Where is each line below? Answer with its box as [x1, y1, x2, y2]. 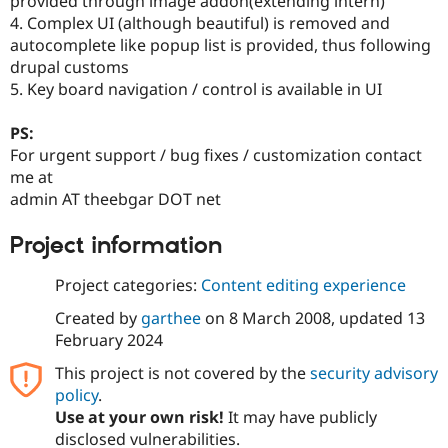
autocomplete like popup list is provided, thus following [10, 34, 431, 57]
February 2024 [54, 328, 163, 351]
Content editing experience [200, 273, 406, 296]
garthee [140, 306, 201, 329]
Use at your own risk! [54, 405, 224, 428]
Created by [54, 306, 141, 329]
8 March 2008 [228, 306, 331, 329]
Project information [10, 231, 222, 262]
